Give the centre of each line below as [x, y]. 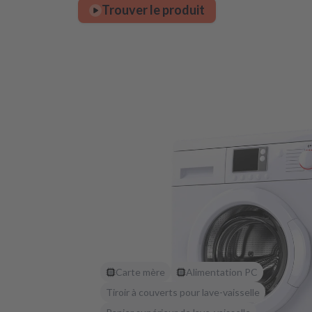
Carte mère [140, 272]
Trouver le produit [153, 10]
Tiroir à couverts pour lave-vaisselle [183, 292]
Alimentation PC [222, 272]
